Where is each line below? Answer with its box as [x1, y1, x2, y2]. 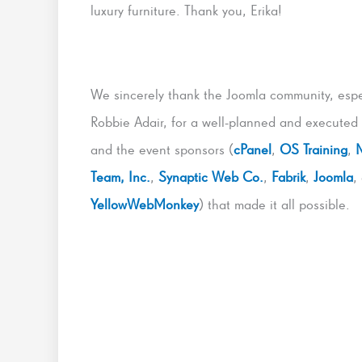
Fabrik [271, 168, 305, 186]
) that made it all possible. [199, 196, 350, 213]
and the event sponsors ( [90, 141, 234, 158]
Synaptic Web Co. [158, 168, 263, 186]
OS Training [280, 141, 347, 158]
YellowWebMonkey [90, 196, 199, 213]
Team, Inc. [90, 168, 150, 186]
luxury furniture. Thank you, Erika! [90, 2, 286, 19]
